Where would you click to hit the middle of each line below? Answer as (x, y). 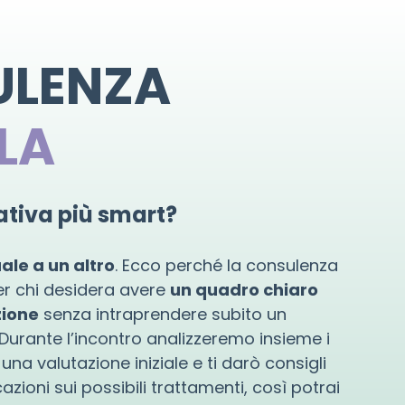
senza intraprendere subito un (163, 315)
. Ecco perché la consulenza (226, 266)
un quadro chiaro (244, 290)
